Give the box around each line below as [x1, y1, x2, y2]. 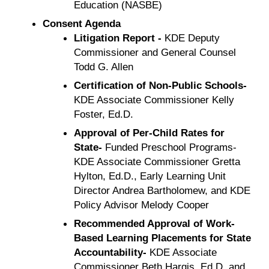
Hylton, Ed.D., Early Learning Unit [73, 169, 226, 182]
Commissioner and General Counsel [73, 46, 236, 58]
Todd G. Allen [73, 60, 133, 73]
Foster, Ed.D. [73, 107, 133, 120]
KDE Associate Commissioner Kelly [73, 93, 234, 106]
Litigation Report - [73, 31, 162, 44]
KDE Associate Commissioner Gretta [73, 155, 240, 168]
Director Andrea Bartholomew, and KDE [73, 184, 250, 196]
